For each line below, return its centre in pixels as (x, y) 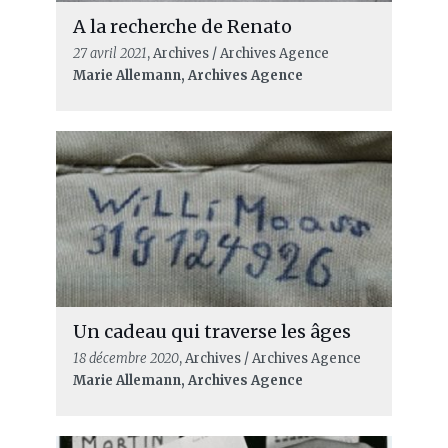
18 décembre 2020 (125, 359)
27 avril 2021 (109, 53)
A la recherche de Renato (182, 26)
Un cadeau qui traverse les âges (211, 332)
